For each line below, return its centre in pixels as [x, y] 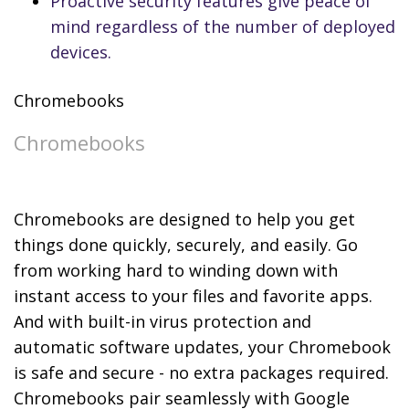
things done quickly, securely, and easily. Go [186, 245]
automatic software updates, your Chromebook [202, 347]
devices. [81, 52]
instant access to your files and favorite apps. [193, 296]
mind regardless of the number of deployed [223, 27]
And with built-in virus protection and [163, 322]
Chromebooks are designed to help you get [184, 220]
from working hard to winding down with [176, 271]
